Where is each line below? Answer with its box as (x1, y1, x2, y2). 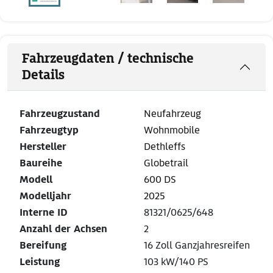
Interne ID (19, 206, 68, 219)
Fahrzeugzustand (19, 107, 100, 121)
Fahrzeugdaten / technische (22, 51, 194, 67)
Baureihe (19, 157, 62, 170)
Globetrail (144, 157, 188, 170)
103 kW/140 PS (144, 255, 208, 269)
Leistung (19, 255, 60, 269)
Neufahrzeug (144, 107, 201, 121)
